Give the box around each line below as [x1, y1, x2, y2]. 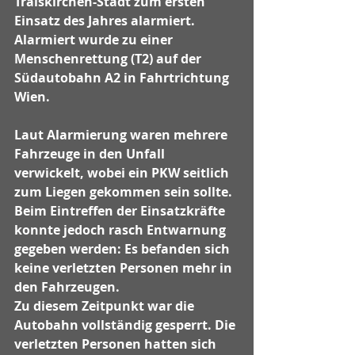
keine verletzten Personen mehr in [14, 259, 235, 277]
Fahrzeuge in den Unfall [14, 145, 168, 162]
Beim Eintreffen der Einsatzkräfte [14, 202, 228, 219]
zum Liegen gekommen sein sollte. [14, 183, 235, 200]
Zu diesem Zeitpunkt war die [14, 297, 197, 315]
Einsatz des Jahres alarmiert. [14, 12, 198, 29]
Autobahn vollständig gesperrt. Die [14, 316, 239, 334]
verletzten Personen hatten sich [14, 335, 219, 353]
